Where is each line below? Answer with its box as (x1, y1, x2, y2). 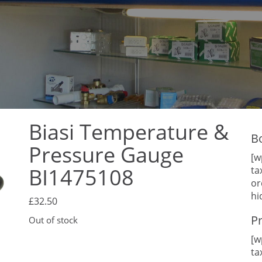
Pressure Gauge (28, 140, 184, 170)
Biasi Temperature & (28, 118, 229, 147)
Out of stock (28, 214, 78, 226)
